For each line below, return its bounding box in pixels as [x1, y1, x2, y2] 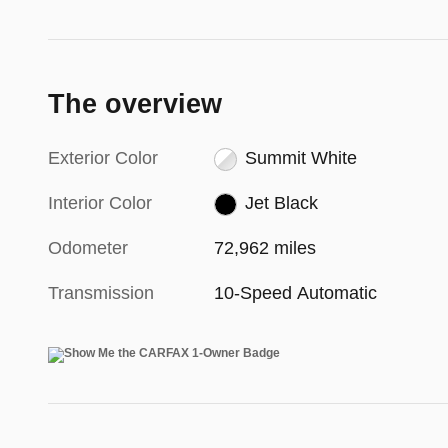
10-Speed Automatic [214, 283, 378, 304]
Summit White [244, 148, 357, 169]
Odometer [48, 238, 128, 259]
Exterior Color [48, 148, 158, 169]
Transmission [48, 283, 154, 304]
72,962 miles [214, 238, 317, 259]
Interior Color [48, 193, 152, 214]
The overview [48, 89, 222, 120]
